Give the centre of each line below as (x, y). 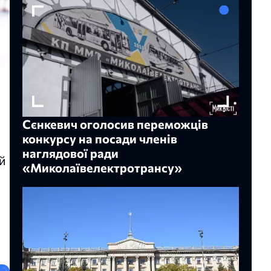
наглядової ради (70, 153)
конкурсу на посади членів (100, 139)
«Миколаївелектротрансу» (102, 168)
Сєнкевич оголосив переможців (115, 124)
